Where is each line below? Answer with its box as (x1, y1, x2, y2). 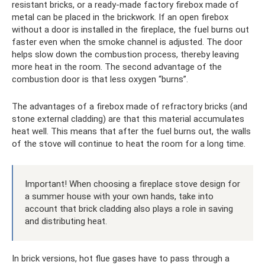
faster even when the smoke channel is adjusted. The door (12, 37, 243, 47)
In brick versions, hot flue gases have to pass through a (12, 253, 230, 264)
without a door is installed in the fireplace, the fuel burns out (12, 24, 249, 35)
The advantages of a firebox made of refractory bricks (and (12, 101, 247, 112)
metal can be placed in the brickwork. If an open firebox (12, 12, 228, 22)
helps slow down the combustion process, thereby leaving (12, 49, 239, 60)
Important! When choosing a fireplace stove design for (25, 179, 240, 189)
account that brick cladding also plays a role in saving (25, 203, 233, 214)
